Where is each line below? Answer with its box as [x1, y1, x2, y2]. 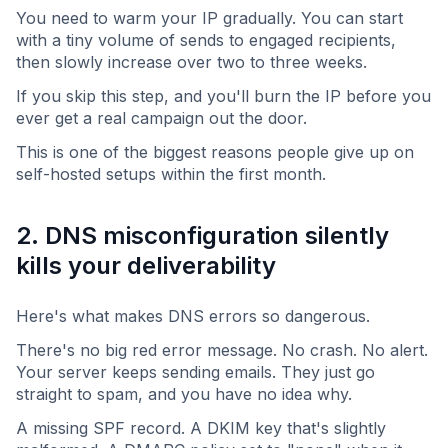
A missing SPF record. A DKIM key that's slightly [16, 418, 386, 439]
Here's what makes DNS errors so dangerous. [16, 306, 370, 327]
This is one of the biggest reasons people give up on [16, 142, 414, 163]
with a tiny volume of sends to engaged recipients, [16, 30, 396, 51]
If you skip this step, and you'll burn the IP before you [16, 86, 431, 107]
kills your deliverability [16, 251, 276, 281]
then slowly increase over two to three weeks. [16, 52, 367, 73]
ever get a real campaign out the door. [16, 108, 307, 129]
